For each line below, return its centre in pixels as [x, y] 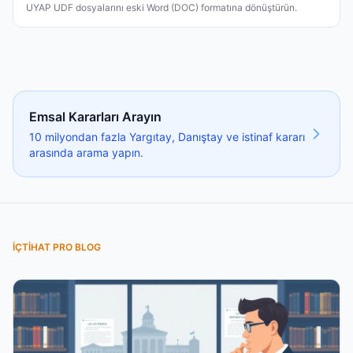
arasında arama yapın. [86, 153]
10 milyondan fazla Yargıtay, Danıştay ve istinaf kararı [167, 137]
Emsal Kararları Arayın [95, 117]
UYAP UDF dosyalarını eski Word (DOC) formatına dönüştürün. [162, 8]
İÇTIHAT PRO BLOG [57, 247]
